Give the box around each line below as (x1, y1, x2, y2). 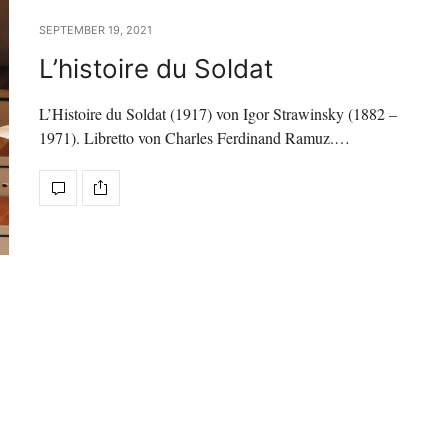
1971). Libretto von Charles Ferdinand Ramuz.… (39, 126, 350, 148)
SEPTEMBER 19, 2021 (39, 22, 152, 37)
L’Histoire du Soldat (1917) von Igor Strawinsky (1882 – (39, 102, 397, 124)
